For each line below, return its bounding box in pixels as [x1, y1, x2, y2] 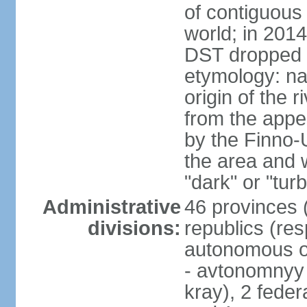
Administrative [42, 196, 181, 218]
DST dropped [184, 44, 302, 66]
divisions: [87, 217, 181, 239]
